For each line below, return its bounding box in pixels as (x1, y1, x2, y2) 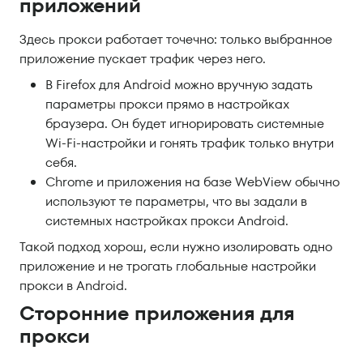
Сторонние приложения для (19, 300, 295, 327)
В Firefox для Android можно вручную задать (45, 75, 313, 94)
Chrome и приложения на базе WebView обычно (45, 173, 340, 191)
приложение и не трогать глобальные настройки (19, 257, 316, 275)
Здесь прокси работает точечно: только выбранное (19, 30, 332, 49)
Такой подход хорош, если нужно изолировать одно (19, 237, 332, 256)
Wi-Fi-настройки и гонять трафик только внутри (45, 134, 334, 152)
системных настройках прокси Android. (45, 211, 288, 230)
